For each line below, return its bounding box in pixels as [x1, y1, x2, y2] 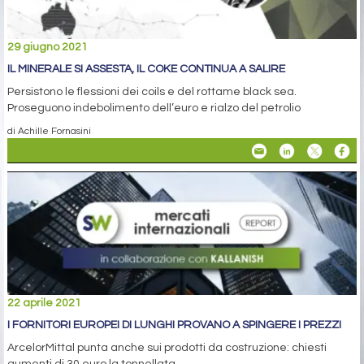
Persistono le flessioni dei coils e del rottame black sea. [7, 85, 297, 97]
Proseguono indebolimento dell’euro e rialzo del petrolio [7, 102, 301, 114]
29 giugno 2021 [7, 41, 88, 53]
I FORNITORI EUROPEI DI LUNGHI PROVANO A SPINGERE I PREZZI [7, 318, 341, 331]
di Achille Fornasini [7, 125, 91, 136]
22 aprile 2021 [7, 297, 81, 309]
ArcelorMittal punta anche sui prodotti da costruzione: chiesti [7, 341, 327, 353]
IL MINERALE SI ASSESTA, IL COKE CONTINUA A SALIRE [7, 63, 285, 75]
